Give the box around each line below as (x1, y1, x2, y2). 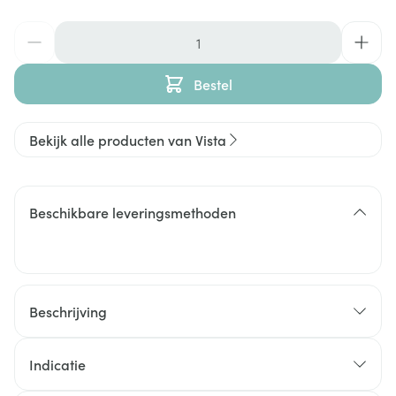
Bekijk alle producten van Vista (29, 130, 226, 149)
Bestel (194, 74, 232, 94)
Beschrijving (29, 301, 107, 321)
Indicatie (29, 354, 86, 374)
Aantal (13, 20, 56, 40)
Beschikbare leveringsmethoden (29, 202, 236, 222)
